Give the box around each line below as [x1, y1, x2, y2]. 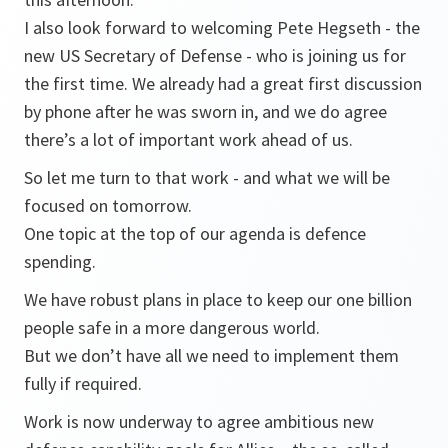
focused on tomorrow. [24, 194, 192, 217]
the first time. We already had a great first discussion [24, 72, 422, 95]
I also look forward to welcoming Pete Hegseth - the [24, 16, 420, 39]
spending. [24, 250, 96, 273]
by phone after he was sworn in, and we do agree [24, 100, 387, 123]
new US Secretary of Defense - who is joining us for [24, 44, 406, 67]
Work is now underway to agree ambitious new [24, 410, 374, 433]
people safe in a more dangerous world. [24, 316, 324, 339]
